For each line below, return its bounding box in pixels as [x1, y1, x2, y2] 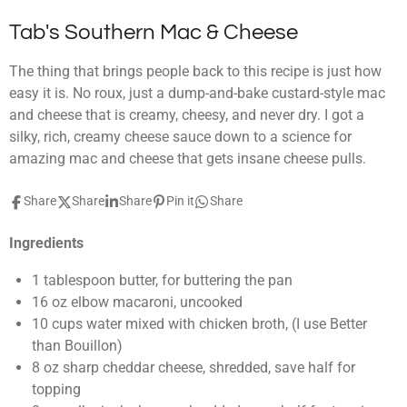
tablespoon [43, 271, 115, 289]
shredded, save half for [208, 358, 355, 376]
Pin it [166, 194, 195, 209]
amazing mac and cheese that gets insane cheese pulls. [9, 150, 366, 168]
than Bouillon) [31, 336, 123, 354]
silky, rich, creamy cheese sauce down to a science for [9, 128, 352, 146]
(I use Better [291, 314, 367, 333]
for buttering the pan [161, 271, 293, 289]
